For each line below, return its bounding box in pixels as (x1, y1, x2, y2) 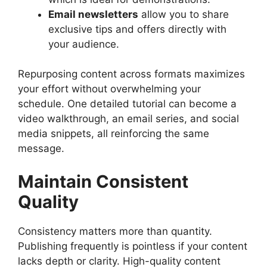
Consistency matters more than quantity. (18, 225, 212, 237)
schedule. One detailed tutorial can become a (18, 98, 237, 110)
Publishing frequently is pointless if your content (18, 240, 247, 252)
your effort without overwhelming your (18, 83, 201, 95)
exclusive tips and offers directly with (48, 23, 226, 35)
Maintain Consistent (18, 170, 188, 192)
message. (18, 142, 64, 155)
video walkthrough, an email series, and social (18, 113, 239, 125)
